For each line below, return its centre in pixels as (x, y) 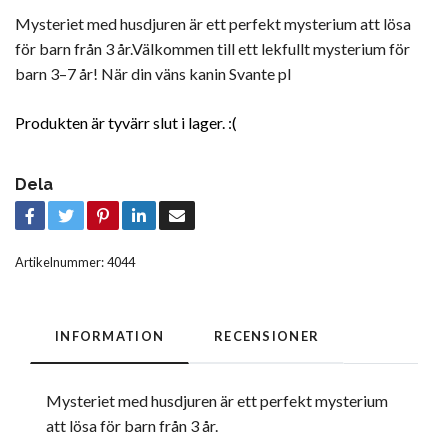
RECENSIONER (267, 335)
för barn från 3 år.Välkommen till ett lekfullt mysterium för (212, 48)
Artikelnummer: (59, 261)
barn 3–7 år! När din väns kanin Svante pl (153, 73)
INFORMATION (110, 335)
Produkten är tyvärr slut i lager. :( (126, 122)
